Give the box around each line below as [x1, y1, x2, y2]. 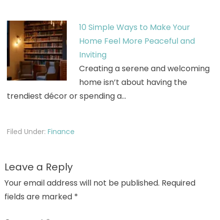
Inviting [79, 49, 107, 60]
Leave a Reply [4, 160, 73, 174]
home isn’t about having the [79, 76, 187, 88]
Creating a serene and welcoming [79, 62, 210, 74]
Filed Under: [6, 126, 48, 137]
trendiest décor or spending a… [6, 90, 126, 102]
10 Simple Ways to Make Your [79, 21, 190, 33]
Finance [47, 126, 75, 137]
